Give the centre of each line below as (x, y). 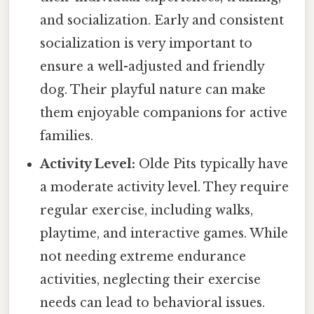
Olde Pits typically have (212, 164)
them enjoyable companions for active (164, 113)
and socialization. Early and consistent (162, 21)
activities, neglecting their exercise (151, 280)
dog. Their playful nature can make (153, 90)
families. (67, 136)
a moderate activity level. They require (165, 187)
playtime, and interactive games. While (164, 234)
